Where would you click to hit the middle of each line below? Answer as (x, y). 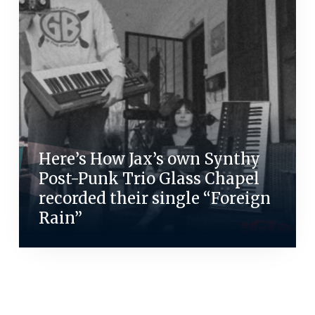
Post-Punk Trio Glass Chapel (149, 179)
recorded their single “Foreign (154, 199)
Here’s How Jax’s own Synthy (149, 159)
